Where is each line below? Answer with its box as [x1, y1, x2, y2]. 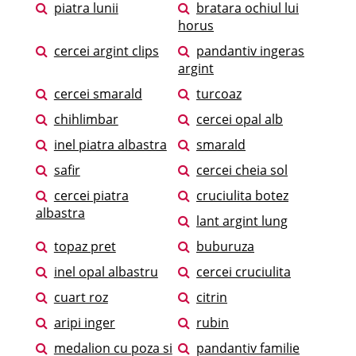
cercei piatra [53, 187, 129, 205]
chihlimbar [53, 110, 118, 129]
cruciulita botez [196, 187, 288, 205]
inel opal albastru [53, 263, 158, 281]
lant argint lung [196, 212, 288, 230]
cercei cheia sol [196, 161, 288, 180]
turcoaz [196, 85, 242, 103]
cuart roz [53, 288, 108, 307]
